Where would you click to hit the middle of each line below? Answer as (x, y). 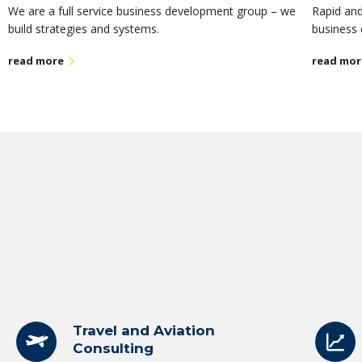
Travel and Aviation (144, 330)
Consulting (113, 348)
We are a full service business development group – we (152, 11)
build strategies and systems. (84, 29)
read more (36, 61)
